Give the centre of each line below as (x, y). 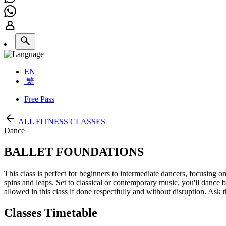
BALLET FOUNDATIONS (74, 152)
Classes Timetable (51, 213)
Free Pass (39, 99)
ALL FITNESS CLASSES (62, 121)
